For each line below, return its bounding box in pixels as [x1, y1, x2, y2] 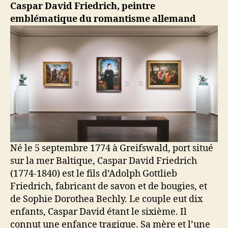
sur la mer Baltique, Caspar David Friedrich [10, 155, 197, 167]
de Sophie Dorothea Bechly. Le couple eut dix [10, 193, 203, 206]
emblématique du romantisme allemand [10, 13, 196, 25]
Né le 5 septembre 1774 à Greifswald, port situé [10, 142, 213, 155]
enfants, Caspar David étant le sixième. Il [10, 206, 187, 218]
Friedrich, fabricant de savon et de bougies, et [10, 181, 207, 193]
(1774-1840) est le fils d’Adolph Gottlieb [10, 168, 177, 180]
